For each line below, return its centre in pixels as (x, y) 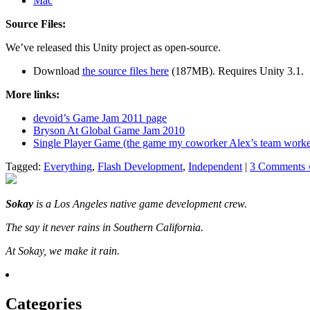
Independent (215, 167)
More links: (33, 95)
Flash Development (140, 167)
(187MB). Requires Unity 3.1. (236, 71)
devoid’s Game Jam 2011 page (100, 118)
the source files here (126, 71)
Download (58, 71)
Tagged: (25, 167)
